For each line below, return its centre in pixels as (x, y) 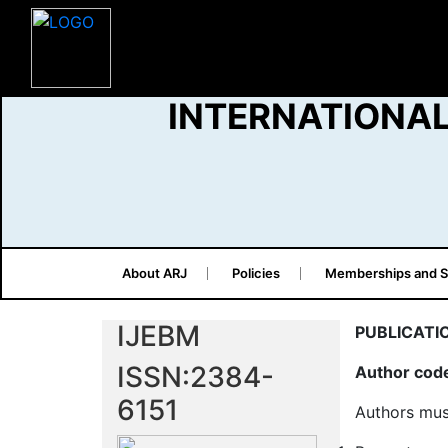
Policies (255, 273)
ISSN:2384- (195, 377)
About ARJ (154, 273)
